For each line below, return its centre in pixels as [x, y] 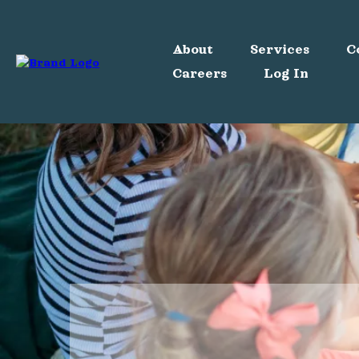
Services [280, 50]
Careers [200, 74]
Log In [286, 74]
